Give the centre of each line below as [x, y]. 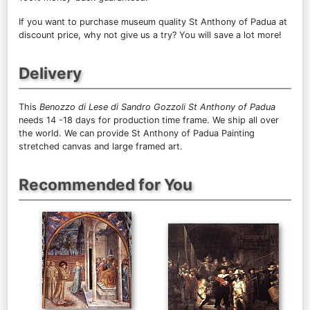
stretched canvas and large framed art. [101, 146]
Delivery [50, 73]
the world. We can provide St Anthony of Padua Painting [137, 133]
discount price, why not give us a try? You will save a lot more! [150, 35]
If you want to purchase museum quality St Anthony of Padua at [153, 21]
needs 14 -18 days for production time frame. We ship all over [149, 120]
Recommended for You [106, 184]
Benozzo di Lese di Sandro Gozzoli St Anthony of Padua [157, 107]
